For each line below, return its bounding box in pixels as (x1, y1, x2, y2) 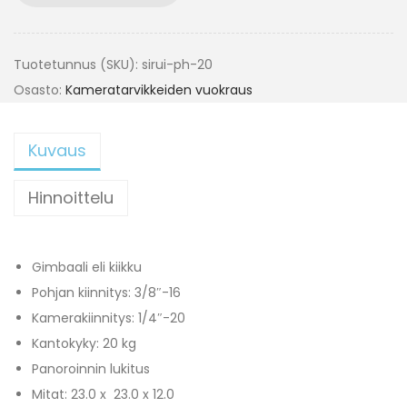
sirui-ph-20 (142, 55, 213, 74)
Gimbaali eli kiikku (32, 258, 142, 277)
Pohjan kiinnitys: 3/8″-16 (32, 283, 181, 303)
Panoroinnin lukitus (32, 360, 150, 379)
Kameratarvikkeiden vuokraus (65, 81, 253, 100)
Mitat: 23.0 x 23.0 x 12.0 (32, 385, 174, 404)
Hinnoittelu (28, 186, 114, 210)
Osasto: (14, 81, 65, 100)
